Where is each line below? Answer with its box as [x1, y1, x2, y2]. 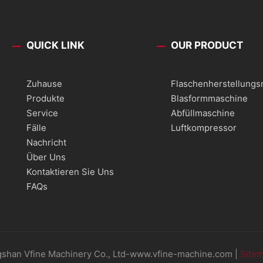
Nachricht [26, 137, 67, 149]
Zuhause [26, 78, 63, 90]
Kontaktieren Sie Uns [26, 166, 114, 178]
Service [26, 107, 59, 119]
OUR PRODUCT [171, 39, 244, 52]
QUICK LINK [26, 39, 85, 52]
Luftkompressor [171, 122, 237, 134]
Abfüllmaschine [171, 107, 235, 119]
